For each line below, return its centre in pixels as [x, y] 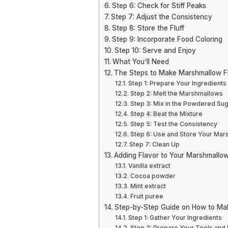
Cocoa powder [153, 176]
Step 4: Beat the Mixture [166, 114]
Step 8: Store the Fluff [148, 28]
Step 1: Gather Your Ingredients [175, 218]
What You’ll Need [140, 62]
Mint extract [148, 186]
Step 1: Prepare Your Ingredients [177, 83]
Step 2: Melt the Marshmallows [176, 93]
